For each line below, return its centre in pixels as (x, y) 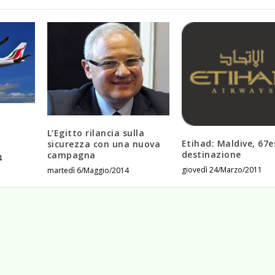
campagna (71, 155)
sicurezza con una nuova (104, 144)
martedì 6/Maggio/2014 (88, 171)
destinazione (211, 155)
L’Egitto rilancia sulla (96, 133)
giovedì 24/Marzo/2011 (222, 170)
